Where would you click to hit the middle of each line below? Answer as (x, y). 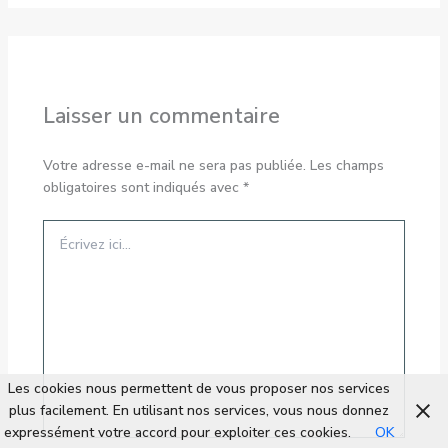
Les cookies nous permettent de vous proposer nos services (199, 388)
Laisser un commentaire (161, 116)
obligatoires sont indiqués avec (142, 187)
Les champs (346, 165)
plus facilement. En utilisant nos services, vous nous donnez (199, 410)
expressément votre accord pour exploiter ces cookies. (177, 432)
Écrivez (64, 228)
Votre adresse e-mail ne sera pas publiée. (174, 165)
